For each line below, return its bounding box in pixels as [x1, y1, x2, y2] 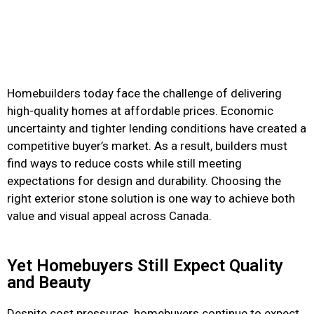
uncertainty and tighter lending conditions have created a [7, 121, 306, 135]
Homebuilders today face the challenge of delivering [7, 86, 282, 100]
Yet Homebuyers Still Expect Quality [7, 255, 283, 275]
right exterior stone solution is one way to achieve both [7, 191, 295, 205]
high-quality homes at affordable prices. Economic [7, 104, 273, 118]
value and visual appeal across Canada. [7, 209, 212, 223]
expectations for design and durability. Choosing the [7, 174, 281, 188]
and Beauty [7, 272, 91, 292]
